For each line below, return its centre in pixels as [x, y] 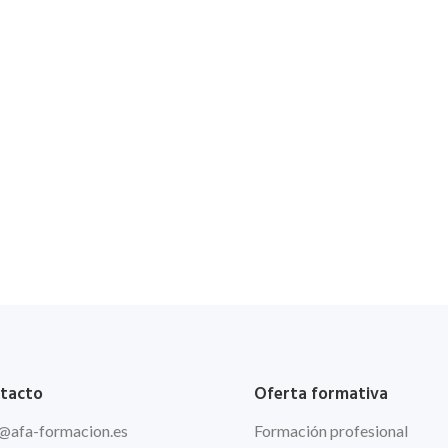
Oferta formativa [320, 394]
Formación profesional [330, 430]
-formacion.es [80, 430]
